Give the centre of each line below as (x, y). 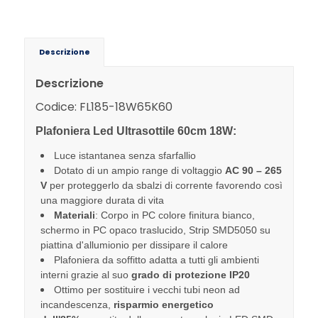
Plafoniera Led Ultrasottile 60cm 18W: (136, 131)
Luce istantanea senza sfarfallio (125, 155)
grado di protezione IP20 (190, 274)
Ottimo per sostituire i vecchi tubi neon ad (147, 289)
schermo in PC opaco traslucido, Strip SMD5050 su (155, 230)
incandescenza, (77, 304)
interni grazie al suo (86, 274)
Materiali (74, 215)
